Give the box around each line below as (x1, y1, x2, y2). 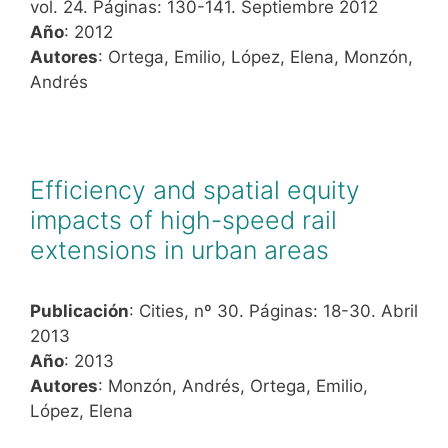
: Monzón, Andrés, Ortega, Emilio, (98, 375, 368, 396)
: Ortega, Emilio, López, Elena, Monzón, (98, 46, 413, 67)
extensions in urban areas (30, 234, 329, 265)
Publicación (30, 300, 129, 321)
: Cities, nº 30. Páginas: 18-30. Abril (129, 300, 418, 321)
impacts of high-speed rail (30, 204, 337, 235)
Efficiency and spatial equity (30, 174, 360, 205)
